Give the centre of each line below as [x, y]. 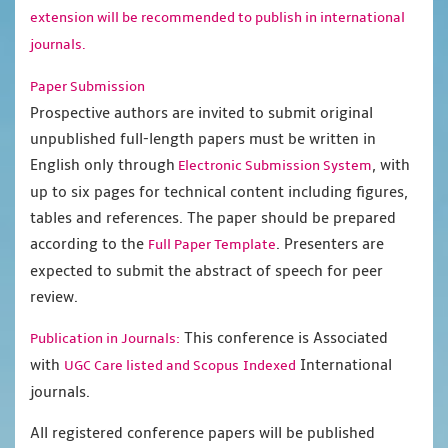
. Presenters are [330, 244]
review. [54, 297]
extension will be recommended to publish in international [217, 18]
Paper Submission [87, 87]
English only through [102, 165]
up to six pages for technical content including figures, [219, 192]
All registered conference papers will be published [202, 433]
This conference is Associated [284, 338]
